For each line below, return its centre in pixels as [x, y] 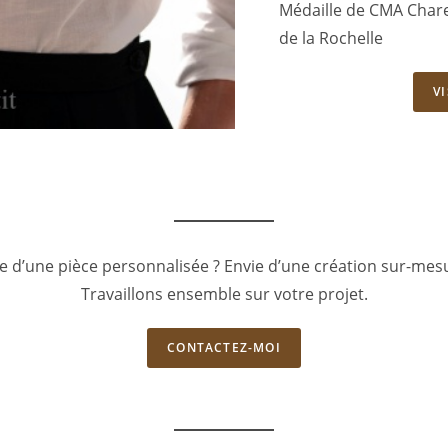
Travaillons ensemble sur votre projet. [224, 294]
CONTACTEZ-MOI [224, 348]
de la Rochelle [330, 38]
